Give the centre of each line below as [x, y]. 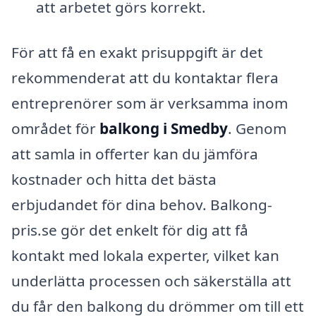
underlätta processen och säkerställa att [151, 280]
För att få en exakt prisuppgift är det [137, 52]
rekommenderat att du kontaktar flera [145, 77]
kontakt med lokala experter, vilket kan [145, 255]
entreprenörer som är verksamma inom [150, 103]
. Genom [257, 128]
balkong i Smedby [164, 128]
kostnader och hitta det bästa [114, 179]
